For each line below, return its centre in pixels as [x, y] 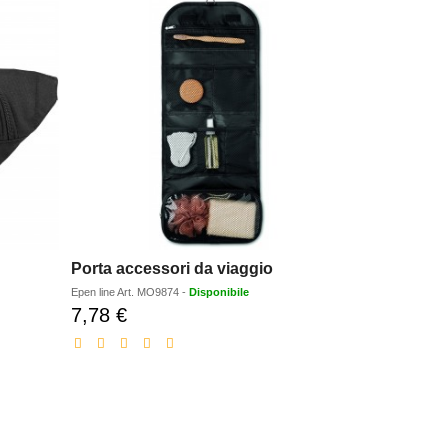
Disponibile [219, 292]
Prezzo [148, 314]
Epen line [94, 292]
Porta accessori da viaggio [172, 269]
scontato [153, 334]
